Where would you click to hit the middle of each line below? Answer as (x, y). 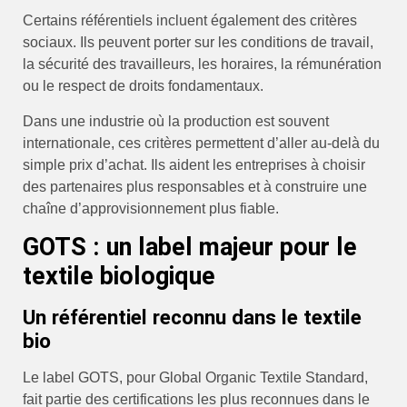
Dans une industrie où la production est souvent (176, 121)
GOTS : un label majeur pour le (190, 248)
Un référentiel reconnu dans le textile (192, 318)
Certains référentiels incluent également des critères (190, 21)
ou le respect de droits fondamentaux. (143, 86)
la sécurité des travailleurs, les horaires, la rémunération (202, 65)
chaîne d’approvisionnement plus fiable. (151, 208)
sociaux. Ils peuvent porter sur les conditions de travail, (198, 43)
